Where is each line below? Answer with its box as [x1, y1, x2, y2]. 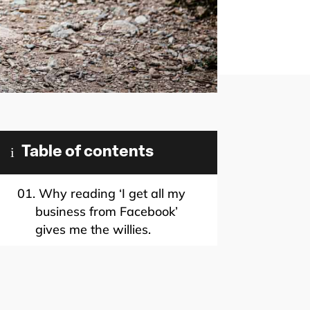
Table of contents [21, 144, 154, 161]
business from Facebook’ [35, 203, 178, 219]
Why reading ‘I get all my [35, 185, 185, 201]
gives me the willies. [35, 221, 151, 237]
